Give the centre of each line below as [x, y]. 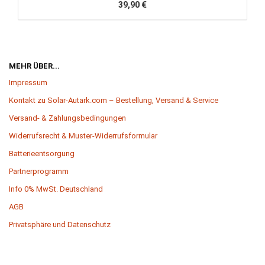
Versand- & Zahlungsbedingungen [67, 118]
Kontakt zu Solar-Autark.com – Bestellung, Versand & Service [114, 101]
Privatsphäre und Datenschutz [60, 225]
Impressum [28, 83]
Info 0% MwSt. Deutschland [56, 189]
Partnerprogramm [39, 172]
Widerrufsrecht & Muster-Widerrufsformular [83, 136]
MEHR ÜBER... [34, 66]
